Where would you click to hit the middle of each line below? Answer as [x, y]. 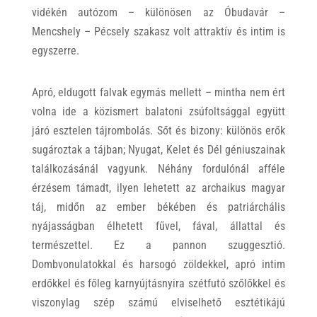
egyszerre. [55, 51]
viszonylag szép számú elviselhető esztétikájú [158, 302]
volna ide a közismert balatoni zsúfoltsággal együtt [158, 111]
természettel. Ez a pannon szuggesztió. [158, 245]
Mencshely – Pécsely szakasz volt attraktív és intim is [158, 31]
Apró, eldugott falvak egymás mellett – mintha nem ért [158, 92]
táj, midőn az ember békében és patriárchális [158, 207]
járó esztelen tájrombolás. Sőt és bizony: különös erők [158, 131]
